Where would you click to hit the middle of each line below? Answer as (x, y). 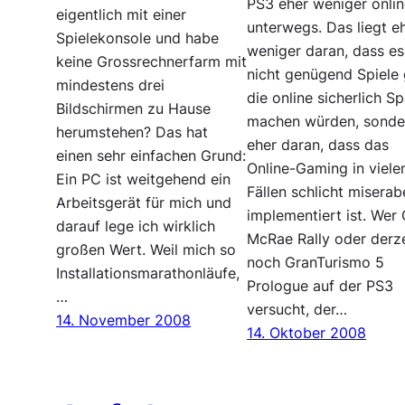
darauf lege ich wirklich (136, 226)
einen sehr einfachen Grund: (151, 155)
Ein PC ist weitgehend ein (144, 179)
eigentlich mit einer (122, 14)
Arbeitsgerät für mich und (144, 202)
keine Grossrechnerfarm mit (152, 61)
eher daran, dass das (318, 145)
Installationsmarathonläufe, (148, 273)
